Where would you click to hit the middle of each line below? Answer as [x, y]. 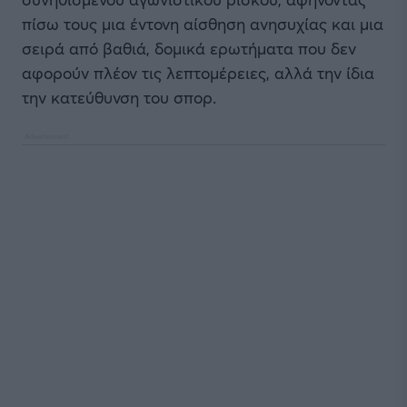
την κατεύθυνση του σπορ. [119, 97]
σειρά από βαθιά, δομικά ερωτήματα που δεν [189, 48]
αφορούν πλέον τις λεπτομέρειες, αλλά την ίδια [198, 73]
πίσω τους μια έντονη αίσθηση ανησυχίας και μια [203, 24]
